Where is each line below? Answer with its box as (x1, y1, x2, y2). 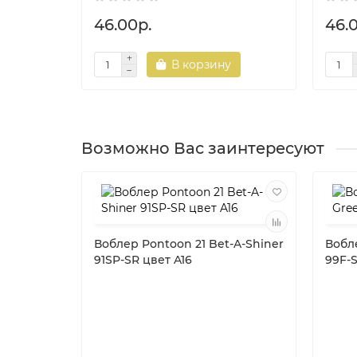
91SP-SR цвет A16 (94, 253, 192, 268)
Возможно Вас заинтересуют (81, 139, 324, 159)
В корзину (171, 57, 231, 73)
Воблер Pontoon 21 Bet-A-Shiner (94, 237, 284, 252)
